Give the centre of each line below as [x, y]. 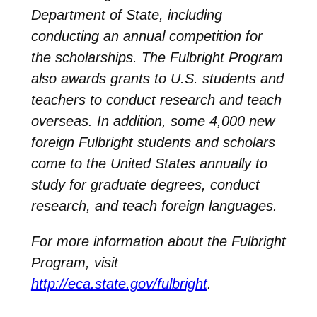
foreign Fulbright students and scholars [153, 142]
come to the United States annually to [149, 163]
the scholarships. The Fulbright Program [157, 57]
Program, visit [74, 262]
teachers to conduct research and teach [156, 99]
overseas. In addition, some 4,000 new [152, 121]
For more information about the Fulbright [158, 241]
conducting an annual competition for [146, 36]
